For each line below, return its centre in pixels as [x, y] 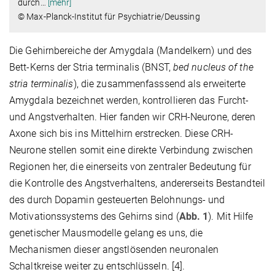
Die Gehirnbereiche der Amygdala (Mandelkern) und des [131, 51]
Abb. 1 [194, 217]
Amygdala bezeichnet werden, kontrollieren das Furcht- [129, 101]
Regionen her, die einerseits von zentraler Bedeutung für [130, 167]
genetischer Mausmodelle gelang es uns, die [106, 233]
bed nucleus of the [213, 68]
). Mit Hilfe [231, 217]
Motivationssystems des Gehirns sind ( [94, 217]
